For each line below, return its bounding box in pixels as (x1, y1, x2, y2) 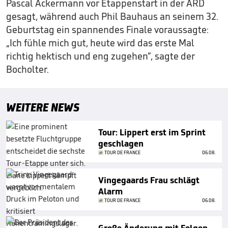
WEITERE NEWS (6, 100, 79, 115)
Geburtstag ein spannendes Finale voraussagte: (6, 23, 209, 36)
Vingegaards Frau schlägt (98, 175, 199, 186)
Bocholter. (6, 63, 49, 75)
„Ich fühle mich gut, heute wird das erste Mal (6, 37, 194, 49)
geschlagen (98, 138, 144, 149)
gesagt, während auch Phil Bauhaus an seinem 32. (6, 10, 218, 22)
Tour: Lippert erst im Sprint (98, 127, 206, 138)
